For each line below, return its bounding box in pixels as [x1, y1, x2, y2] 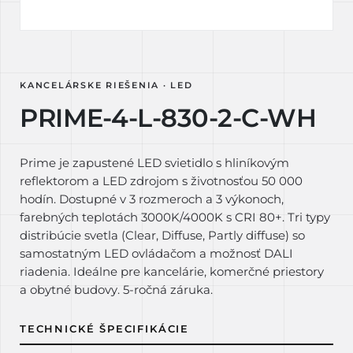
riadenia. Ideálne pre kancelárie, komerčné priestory [20, 265, 324, 279]
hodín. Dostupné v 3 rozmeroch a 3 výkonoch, [20, 192, 284, 206]
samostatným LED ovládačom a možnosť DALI [20, 247, 293, 261]
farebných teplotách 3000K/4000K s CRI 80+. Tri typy [20, 210, 330, 225]
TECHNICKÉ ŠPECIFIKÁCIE [20, 322, 190, 335]
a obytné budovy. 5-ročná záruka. [20, 283, 213, 297]
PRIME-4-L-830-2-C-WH [20, 102, 317, 133]
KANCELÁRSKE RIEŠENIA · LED [20, 80, 193, 91]
